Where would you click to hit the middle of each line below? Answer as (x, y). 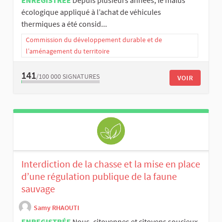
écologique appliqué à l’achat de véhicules (91, 12)
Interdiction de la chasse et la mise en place (111, 164)
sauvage (38, 189)
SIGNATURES (81, 76)
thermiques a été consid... (64, 24)
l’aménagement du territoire (68, 51)
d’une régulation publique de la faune (99, 176)
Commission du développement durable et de (94, 39)
